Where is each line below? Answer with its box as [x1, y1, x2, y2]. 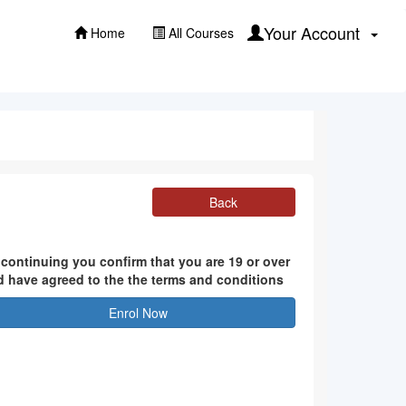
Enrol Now [109, 304, 169, 322]
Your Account [264, 21, 369, 44]
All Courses [165, 24, 234, 42]
